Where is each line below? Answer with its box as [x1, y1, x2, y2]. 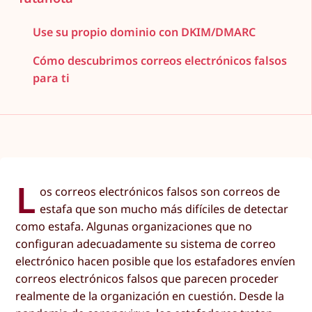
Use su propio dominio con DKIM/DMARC [32, 24, 256, 40]
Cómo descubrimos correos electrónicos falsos [32, 53, 287, 69]
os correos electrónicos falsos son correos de [40, 184, 281, 200]
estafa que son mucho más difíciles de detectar [40, 201, 289, 217]
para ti [32, 70, 70, 86]
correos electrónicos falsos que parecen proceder [15, 271, 279, 287]
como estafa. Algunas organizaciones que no [15, 219, 253, 235]
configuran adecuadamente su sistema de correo [15, 236, 276, 252]
